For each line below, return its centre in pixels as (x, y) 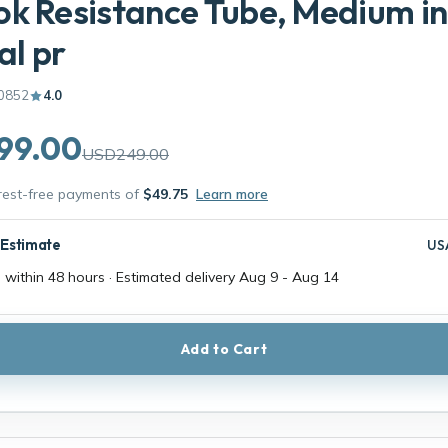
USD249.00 (125, 154)
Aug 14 (315, 277)
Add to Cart (224, 349)
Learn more (232, 194)
